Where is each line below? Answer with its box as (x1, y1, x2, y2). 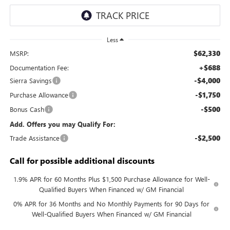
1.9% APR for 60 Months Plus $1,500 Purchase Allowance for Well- (13, 174, 210, 183)
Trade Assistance (9, 133, 60, 142)
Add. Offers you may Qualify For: (9, 119, 116, 128)
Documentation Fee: (9, 63, 69, 72)
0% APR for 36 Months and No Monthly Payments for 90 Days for (13, 199, 210, 208)
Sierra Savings (9, 75, 52, 85)
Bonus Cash (9, 104, 44, 113)
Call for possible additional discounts (9, 155, 155, 166)
